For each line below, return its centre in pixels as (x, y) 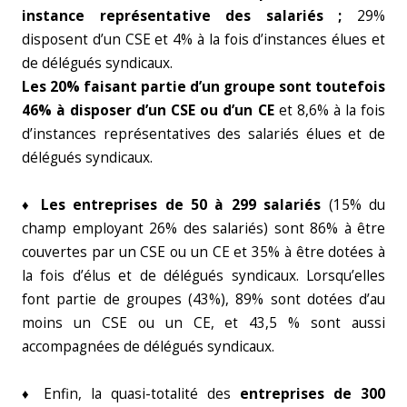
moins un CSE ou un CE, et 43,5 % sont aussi (203, 323)
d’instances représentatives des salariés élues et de (203, 134)
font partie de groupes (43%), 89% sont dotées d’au (203, 299)
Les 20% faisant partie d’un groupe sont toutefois (203, 87)
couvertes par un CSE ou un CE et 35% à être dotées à (203, 252)
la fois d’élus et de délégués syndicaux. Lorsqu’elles (203, 276)
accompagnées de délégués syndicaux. (148, 347)
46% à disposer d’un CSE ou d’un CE (148, 110)
